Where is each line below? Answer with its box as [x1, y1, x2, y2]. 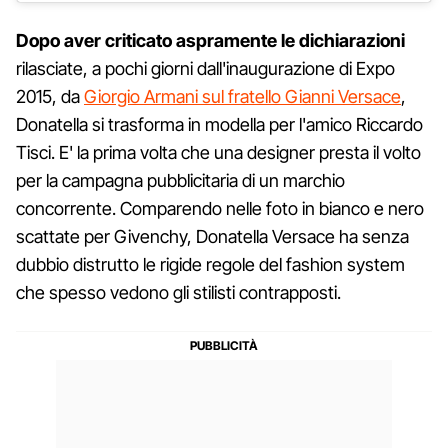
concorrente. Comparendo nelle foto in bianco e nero [16, 197, 424, 219]
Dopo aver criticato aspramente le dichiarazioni [16, 29, 405, 51]
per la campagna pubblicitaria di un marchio [16, 169, 345, 191]
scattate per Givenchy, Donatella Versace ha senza [16, 225, 409, 247]
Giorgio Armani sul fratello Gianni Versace [84, 85, 401, 107]
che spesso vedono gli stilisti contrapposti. [16, 281, 341, 303]
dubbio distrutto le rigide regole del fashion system [16, 253, 405, 275]
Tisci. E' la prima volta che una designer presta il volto [16, 141, 421, 163]
